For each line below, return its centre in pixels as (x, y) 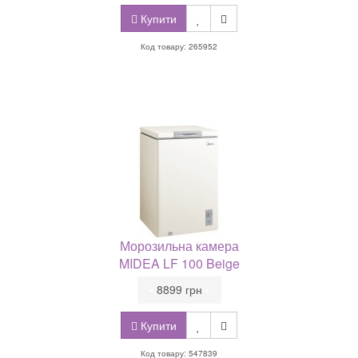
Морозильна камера (179, 246)
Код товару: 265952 (179, 46)
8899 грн (179, 289)
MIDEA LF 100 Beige (179, 263)
